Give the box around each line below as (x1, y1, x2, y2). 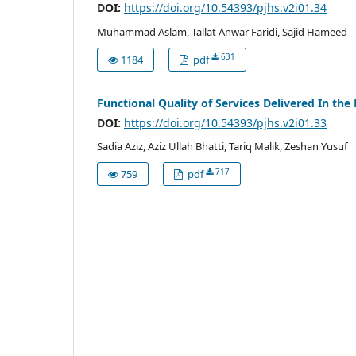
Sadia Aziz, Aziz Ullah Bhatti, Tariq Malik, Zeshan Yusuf (97, 139, 347, 154)
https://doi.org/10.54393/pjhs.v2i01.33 (124, 114, 327, 130)
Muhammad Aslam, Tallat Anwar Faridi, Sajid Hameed (97, 24, 347, 39)
